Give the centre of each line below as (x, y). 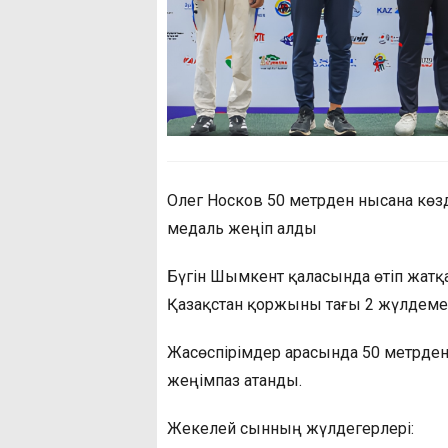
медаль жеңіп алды (242, 229)
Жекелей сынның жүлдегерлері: (290, 429)
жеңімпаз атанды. (234, 381)
